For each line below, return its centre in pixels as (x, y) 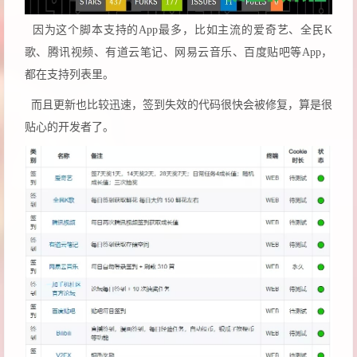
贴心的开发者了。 (69, 127)
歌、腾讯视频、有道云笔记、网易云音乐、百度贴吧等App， (178, 52)
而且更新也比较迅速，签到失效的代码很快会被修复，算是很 (178, 104)
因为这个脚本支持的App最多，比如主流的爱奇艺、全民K (178, 29)
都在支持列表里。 (69, 74)
